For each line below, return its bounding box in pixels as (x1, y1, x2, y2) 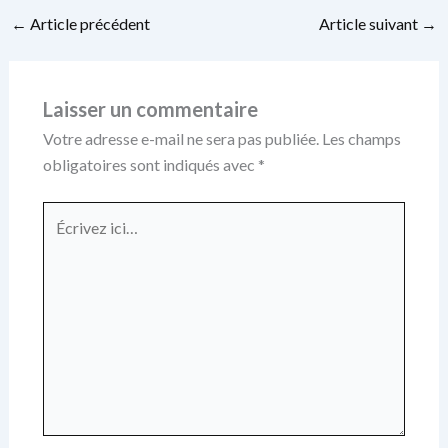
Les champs (321, 128, 401, 148)
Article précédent (26, 13, 150, 33)
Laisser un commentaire (42, 96, 258, 121)
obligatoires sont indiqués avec (42, 154, 258, 174)
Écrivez (41, 203, 93, 223)
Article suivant (319, 13, 422, 33)
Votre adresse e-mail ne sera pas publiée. (42, 128, 319, 148)
